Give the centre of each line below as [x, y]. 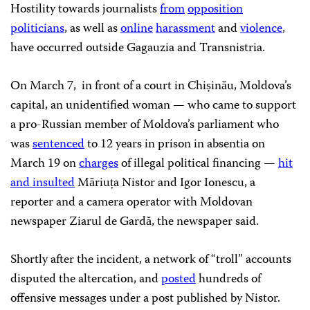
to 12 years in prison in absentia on [175, 145]
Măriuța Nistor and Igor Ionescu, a [165, 183]
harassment [185, 29]
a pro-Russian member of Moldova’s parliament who [145, 125]
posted [179, 280]
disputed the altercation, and [86, 280]
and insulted [43, 183]
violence [261, 29]
